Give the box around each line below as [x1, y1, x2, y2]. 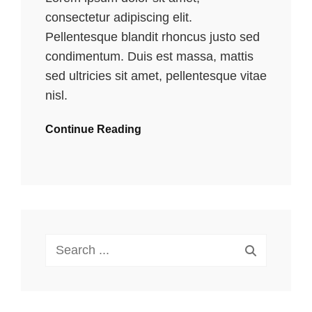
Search [45, 237, 84, 251]
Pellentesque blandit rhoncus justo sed [45, 29, 260, 44]
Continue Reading [45, 123, 141, 135]
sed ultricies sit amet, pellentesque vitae [45, 68, 267, 83]
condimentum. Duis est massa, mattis [45, 49, 253, 63]
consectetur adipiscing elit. [45, 10, 192, 24]
